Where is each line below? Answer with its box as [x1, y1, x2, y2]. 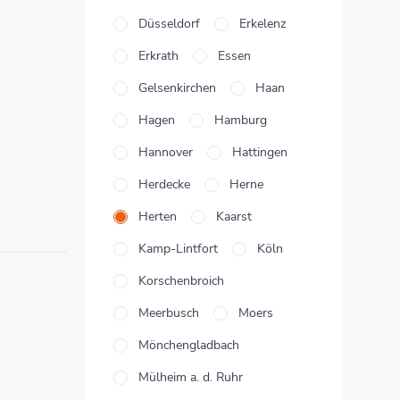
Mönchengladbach [138, 337, 239, 354]
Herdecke [138, 176, 190, 193]
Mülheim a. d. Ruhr [138, 369, 243, 386]
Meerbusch [138, 304, 199, 321]
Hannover [138, 144, 193, 161]
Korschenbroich [138, 272, 224, 289]
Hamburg [214, 112, 267, 129]
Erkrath [138, 47, 179, 64]
